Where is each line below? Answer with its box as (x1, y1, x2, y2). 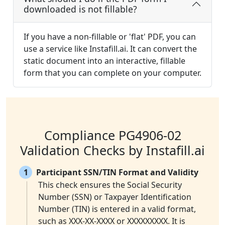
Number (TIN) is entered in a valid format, (38, 203, 196, 215)
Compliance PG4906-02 (44, 127, 181, 144)
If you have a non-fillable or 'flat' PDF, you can (24, 31, 196, 43)
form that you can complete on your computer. (24, 67, 201, 79)
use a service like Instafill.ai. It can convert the (24, 43, 197, 55)
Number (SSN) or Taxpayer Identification (38, 191, 191, 203)
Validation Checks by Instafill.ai (20, 142, 205, 159)
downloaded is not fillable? (24, 3, 137, 16)
